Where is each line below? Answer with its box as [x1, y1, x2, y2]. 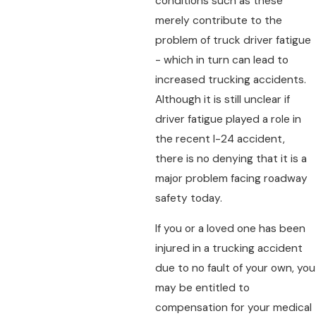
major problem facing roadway [155, 171, 308, 186]
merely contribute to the [155, 13, 283, 28]
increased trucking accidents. [155, 72, 307, 87]
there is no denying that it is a [155, 151, 308, 166]
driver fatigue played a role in [155, 111, 302, 126]
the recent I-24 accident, [155, 131, 286, 146]
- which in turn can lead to [155, 52, 289, 67]
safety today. [155, 190, 223, 205]
